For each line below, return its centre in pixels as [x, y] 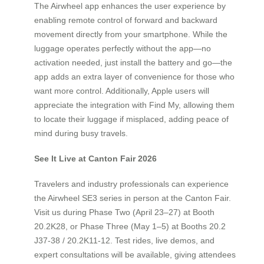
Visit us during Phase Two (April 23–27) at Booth [124, 212]
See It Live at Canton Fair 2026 [95, 158]
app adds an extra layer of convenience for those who [134, 77]
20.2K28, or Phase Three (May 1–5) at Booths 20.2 [130, 226]
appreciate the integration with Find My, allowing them [134, 105]
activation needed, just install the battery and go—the [133, 63]
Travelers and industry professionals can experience [131, 184]
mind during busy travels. [81, 133]
